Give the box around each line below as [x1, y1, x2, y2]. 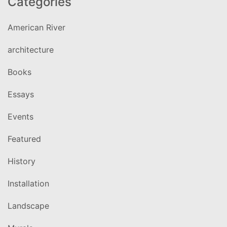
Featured [8, 133, 41, 144]
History [8, 156, 35, 166]
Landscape [8, 200, 49, 211]
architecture [8, 44, 54, 55]
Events [8, 111, 33, 122]
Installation [8, 178, 49, 188]
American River [8, 22, 65, 32]
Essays [8, 89, 34, 99]
